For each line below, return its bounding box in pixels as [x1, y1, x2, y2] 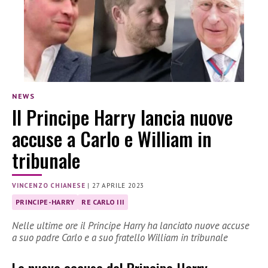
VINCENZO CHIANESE [12, 181, 86, 190]
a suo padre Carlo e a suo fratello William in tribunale [12, 231, 228, 245]
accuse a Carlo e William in [12, 124, 212, 153]
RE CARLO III [81, 197, 125, 206]
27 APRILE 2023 [92, 181, 145, 190]
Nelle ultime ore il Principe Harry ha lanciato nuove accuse [12, 219, 249, 233]
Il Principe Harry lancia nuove [12, 102, 233, 131]
